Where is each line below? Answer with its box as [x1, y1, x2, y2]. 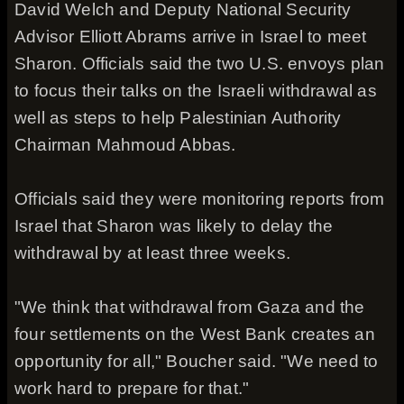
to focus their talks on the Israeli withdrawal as [14, 81, 377, 100]
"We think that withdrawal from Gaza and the [14, 298, 365, 317]
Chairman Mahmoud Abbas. [14, 135, 236, 154]
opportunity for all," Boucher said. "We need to [14, 352, 379, 371]
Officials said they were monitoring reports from [14, 189, 385, 208]
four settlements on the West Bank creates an [14, 325, 375, 344]
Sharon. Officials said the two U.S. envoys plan [14, 54, 385, 73]
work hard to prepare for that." [14, 379, 250, 398]
